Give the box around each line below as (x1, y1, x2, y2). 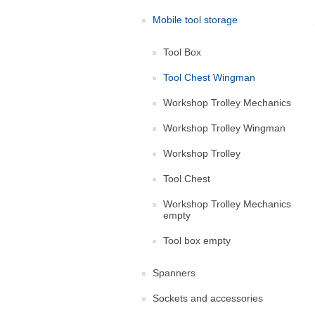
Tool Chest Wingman (163, 72, 255, 83)
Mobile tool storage (153, 14, 238, 25)
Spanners (153, 267, 195, 278)
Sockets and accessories (153, 292, 263, 304)
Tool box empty (163, 235, 231, 246)
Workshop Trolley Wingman (163, 122, 285, 134)
